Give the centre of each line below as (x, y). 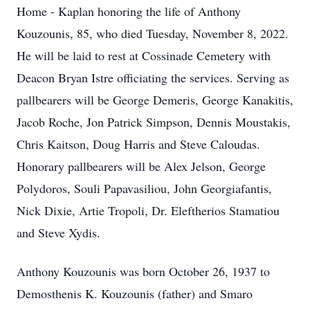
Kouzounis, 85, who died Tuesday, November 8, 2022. (155, 33)
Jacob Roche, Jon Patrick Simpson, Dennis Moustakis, (154, 122)
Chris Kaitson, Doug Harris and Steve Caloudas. (138, 144)
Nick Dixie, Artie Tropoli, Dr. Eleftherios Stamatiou (148, 210)
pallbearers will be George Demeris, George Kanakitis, (155, 100)
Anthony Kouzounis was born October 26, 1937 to (143, 271)
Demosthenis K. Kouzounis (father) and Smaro (135, 293)
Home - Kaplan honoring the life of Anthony (129, 11)
